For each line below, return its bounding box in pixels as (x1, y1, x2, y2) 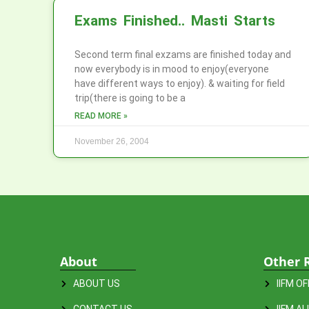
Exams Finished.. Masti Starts (74, 12, 275, 29)
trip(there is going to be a (74, 92, 186, 103)
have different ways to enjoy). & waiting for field (74, 78, 285, 89)
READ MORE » (74, 111, 128, 121)
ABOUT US (72, 278, 120, 289)
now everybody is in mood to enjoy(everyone (74, 63, 269, 74)
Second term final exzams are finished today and (74, 49, 291, 60)
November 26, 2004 (74, 137, 149, 146)
